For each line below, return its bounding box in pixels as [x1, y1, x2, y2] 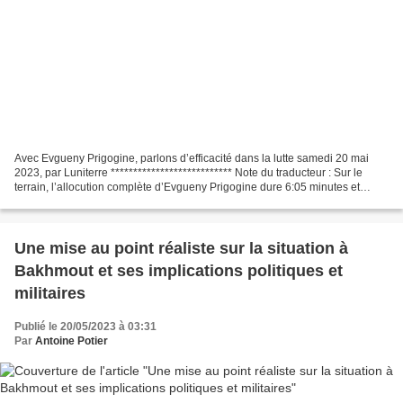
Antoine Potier [35, 335, 108, 348]
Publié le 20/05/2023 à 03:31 [14, 320, 157, 334]
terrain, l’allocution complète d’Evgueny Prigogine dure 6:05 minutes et [14, 181, 360, 194]
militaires [14, 284, 85, 303]
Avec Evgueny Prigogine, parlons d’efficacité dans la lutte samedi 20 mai [14, 152, 369, 166]
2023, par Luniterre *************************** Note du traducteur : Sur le [14, 166, 363, 180]
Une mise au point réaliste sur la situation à [14, 239, 348, 258]
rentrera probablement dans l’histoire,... [14, 195, 206, 209]
